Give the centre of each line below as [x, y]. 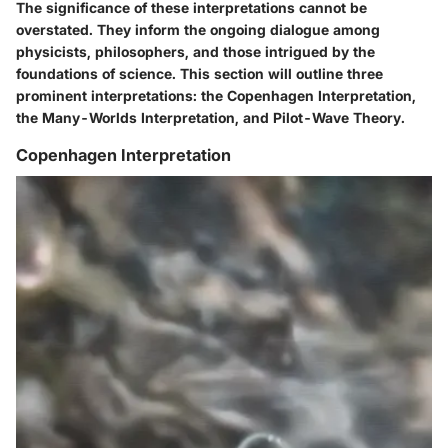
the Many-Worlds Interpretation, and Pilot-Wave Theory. [210, 117]
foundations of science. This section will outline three [199, 73]
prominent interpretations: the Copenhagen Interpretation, [216, 95]
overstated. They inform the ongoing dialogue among [198, 29]
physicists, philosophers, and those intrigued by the [195, 51]
